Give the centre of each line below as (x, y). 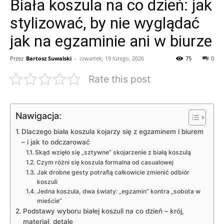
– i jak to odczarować (55, 142)
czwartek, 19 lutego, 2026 (112, 58)
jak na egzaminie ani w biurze (111, 41)
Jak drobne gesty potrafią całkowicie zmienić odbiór (113, 172)
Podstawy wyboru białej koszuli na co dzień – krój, (103, 211)
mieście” (49, 200)
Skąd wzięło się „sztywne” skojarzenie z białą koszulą (113, 152)
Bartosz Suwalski (49, 58)
